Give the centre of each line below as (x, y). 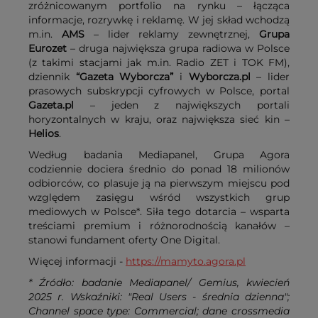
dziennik (52, 77)
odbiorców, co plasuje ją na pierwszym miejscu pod (159, 183)
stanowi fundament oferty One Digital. (126, 240)
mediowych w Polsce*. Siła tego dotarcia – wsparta (159, 212)
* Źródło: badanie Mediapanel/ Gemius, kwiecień (159, 283)
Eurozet (49, 49)
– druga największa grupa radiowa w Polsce (180, 49)
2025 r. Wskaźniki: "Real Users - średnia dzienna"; (159, 297)
